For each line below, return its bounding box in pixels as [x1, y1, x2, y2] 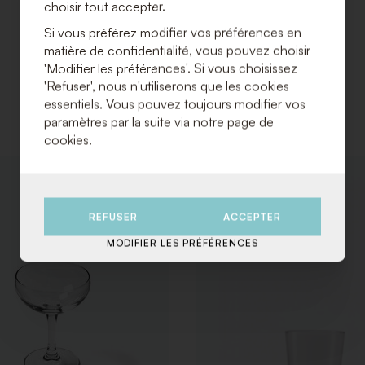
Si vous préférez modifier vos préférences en [44, 24, 301, 40]
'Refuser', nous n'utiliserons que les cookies [44, 77, 289, 94]
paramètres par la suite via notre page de [44, 113, 274, 130]
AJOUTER [141, 173, 192, 186]
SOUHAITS [141, 242, 197, 255]
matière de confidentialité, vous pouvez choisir [44, 42, 310, 58]
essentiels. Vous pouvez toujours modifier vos [44, 95, 306, 112]
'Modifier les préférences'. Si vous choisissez [44, 59, 297, 76]
